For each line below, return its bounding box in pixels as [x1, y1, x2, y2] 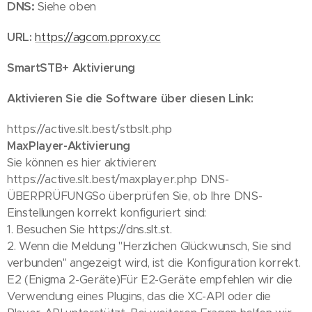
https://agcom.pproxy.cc [35, 30, 161, 45]
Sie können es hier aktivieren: [7, 155, 157, 170]
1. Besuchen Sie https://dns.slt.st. [7, 222, 172, 237]
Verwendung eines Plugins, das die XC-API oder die [7, 289, 271, 304]
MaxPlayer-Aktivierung [7, 139, 131, 153]
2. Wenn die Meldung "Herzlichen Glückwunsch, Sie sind [7, 239, 291, 253]
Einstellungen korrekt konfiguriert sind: [7, 205, 206, 220]
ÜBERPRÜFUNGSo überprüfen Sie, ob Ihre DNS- [7, 189, 263, 203]
